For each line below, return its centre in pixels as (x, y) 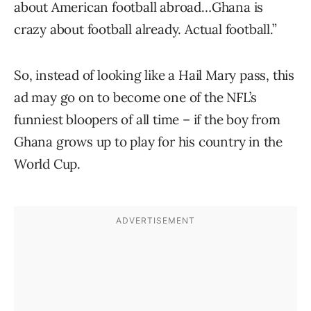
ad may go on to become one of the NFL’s (136, 97)
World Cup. (48, 163)
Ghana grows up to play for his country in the (148, 141)
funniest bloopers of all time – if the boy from (147, 119)
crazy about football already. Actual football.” (145, 29)
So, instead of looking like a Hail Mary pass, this (154, 75)
